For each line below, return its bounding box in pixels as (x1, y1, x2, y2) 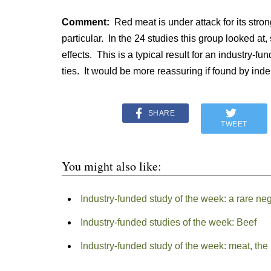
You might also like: (62, 158, 162, 174)
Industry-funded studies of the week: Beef (80, 217, 256, 227)
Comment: (62, 17, 112, 27)
